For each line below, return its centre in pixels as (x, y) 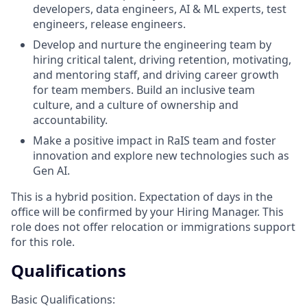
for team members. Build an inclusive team (144, 89)
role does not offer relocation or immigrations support (153, 226)
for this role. (43, 242)
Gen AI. (51, 170)
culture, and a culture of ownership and (136, 105)
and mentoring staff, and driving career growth (156, 74)
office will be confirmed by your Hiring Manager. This (147, 211)
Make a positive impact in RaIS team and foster (155, 140)
